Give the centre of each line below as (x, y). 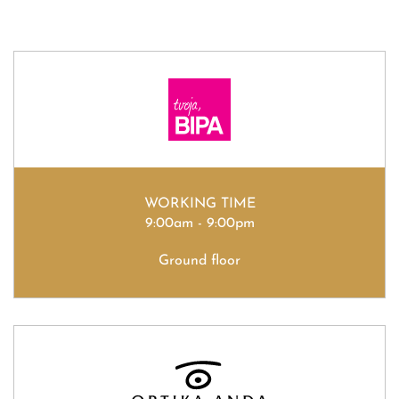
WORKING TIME (199, 204)
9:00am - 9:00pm (199, 223)
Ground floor (199, 261)
